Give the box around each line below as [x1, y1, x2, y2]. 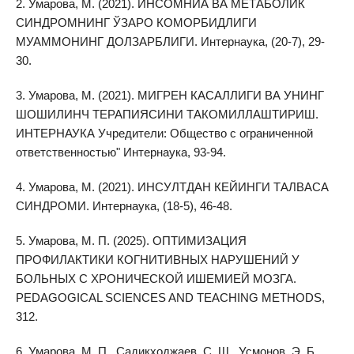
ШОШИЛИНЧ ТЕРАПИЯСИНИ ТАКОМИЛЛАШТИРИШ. [15, 107, 318, 121]
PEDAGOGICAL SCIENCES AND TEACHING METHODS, [15, 291, 325, 305]
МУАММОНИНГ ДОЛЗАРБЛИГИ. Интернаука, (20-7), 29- [15, 34, 325, 48]
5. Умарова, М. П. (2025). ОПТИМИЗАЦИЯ [15, 234, 247, 248]
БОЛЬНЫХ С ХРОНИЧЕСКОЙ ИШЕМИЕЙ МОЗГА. [15, 272, 296, 286]
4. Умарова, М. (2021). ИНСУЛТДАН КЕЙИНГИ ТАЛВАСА [15, 180, 329, 194]
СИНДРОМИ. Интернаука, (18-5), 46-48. [15, 199, 232, 213]
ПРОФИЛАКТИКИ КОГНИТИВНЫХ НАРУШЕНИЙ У [15, 253, 299, 267]
